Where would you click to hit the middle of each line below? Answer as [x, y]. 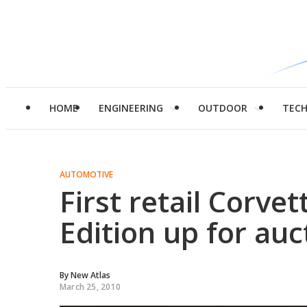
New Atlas [90, 275]
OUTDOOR [223, 108]
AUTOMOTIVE [86, 174]
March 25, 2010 [90, 287]
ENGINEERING [131, 108]
